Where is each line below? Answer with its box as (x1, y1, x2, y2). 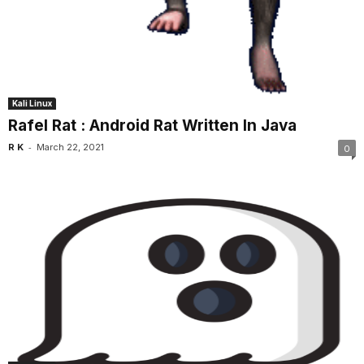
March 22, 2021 (37, 141, 104, 154)
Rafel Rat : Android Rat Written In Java (8, 116, 297, 136)
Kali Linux (12, 98, 52, 109)
